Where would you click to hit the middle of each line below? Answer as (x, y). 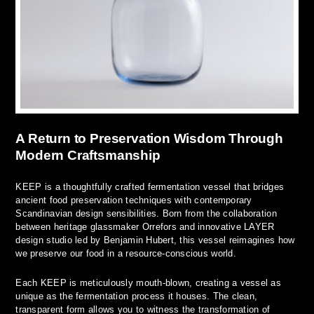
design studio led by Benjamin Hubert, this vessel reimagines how (155, 240)
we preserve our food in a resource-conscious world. (126, 254)
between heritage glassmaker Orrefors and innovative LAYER (145, 227)
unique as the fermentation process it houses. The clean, (137, 296)
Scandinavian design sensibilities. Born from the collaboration (146, 214)
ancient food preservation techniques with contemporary (134, 200)
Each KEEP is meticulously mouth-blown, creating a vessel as (148, 283)
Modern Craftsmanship (88, 156)
